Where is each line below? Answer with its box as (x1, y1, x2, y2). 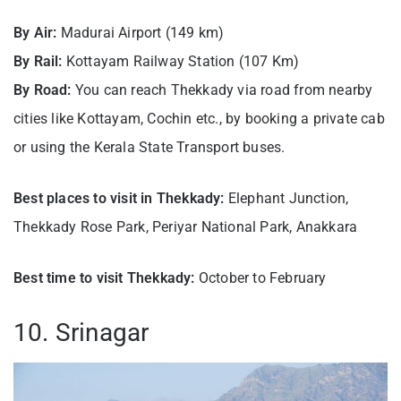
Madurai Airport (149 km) (56, 24, 225, 42)
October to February (194, 269, 327, 287)
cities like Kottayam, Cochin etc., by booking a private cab (13, 110, 385, 128)
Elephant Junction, (227, 190, 349, 208)
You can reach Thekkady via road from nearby (74, 81, 373, 99)
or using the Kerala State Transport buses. (13, 139, 286, 157)
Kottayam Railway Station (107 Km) (65, 53, 300, 71)
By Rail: (13, 53, 66, 71)
